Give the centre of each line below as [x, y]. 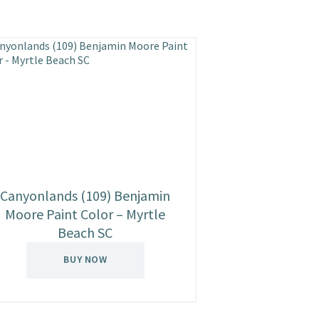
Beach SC [85, 233]
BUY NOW [85, 260]
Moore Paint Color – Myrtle [85, 214]
